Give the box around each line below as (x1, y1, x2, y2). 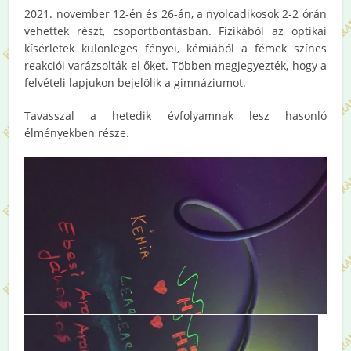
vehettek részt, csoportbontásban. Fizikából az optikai (24, 23, 327, 38)
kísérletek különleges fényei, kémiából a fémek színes (24, 40, 327, 56)
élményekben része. (24, 125, 130, 140)
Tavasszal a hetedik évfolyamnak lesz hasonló (24, 107, 327, 123)
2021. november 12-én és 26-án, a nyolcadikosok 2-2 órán (24, 5, 327, 21)
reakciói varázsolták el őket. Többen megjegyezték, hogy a (24, 57, 327, 73)
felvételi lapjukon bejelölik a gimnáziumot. (24, 74, 247, 90)
